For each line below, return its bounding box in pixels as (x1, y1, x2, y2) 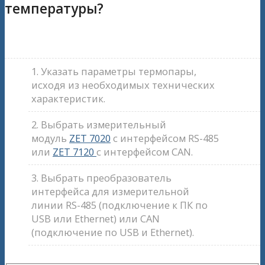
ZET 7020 (69, 131, 111, 146)
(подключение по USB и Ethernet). (31, 225, 194, 240)
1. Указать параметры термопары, (31, 64, 196, 79)
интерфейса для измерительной (31, 185, 189, 199)
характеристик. (31, 92, 105, 106)
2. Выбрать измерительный (31, 118, 166, 132)
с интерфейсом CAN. (96, 145, 193, 159)
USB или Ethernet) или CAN (31, 212, 160, 226)
